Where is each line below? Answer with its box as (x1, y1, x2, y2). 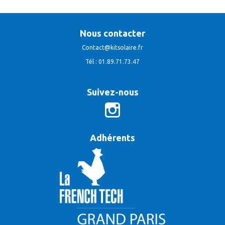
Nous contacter (80, 28, 145, 38)
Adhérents (90, 132, 135, 143)
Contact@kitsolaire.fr (82, 44, 143, 51)
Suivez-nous (86, 86, 139, 97)
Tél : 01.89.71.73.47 (85, 58, 140, 65)
